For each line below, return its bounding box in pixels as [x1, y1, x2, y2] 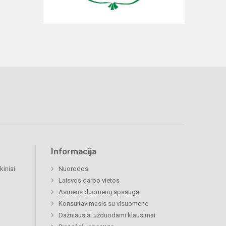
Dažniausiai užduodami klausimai [59, 211, 155, 219]
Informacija [51, 146, 96, 157]
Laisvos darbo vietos [59, 177, 120, 185]
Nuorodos [59, 165, 88, 173]
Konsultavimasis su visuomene [59, 200, 148, 208]
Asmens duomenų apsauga [59, 188, 139, 196]
